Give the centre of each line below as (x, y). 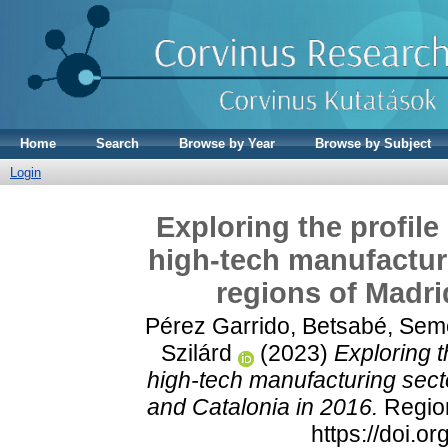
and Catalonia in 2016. (262, 406)
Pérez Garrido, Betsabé (265, 325)
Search (117, 143)
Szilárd (196, 352)
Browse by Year (227, 143)
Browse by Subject (373, 143)
